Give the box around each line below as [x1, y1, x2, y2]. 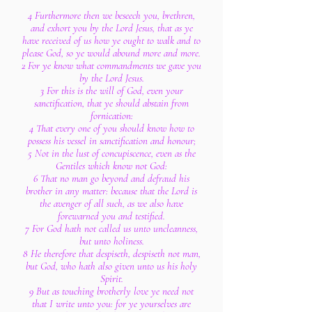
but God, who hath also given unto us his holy [26, 260, 197, 272]
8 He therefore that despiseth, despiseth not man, [22, 247, 201, 260]
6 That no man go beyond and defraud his [33, 172, 189, 185]
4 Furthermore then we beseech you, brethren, [28, 9, 195, 22]
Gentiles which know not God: [56, 159, 167, 172]
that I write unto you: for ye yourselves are [32, 297, 191, 310]
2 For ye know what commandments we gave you [22, 59, 201, 72]
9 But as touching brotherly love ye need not [29, 285, 194, 297]
